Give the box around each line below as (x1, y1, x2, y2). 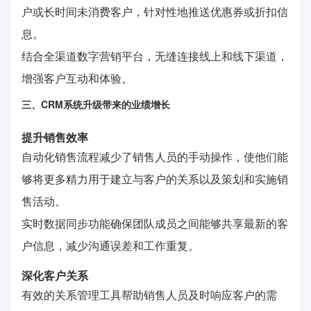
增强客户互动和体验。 (22, 69, 133, 86)
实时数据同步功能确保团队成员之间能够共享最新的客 (22, 215, 288, 231)
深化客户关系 (22, 267, 88, 283)
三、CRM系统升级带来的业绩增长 (22, 96, 170, 111)
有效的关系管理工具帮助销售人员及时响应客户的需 (22, 286, 277, 303)
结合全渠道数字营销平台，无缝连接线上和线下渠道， (22, 47, 288, 64)
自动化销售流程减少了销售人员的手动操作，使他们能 (22, 148, 288, 165)
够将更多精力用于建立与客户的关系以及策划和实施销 (22, 170, 288, 187)
